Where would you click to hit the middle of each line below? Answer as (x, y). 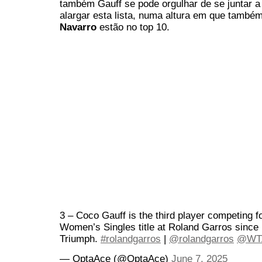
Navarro (80, 27)
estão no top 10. (135, 27)
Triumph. (80, 239)
